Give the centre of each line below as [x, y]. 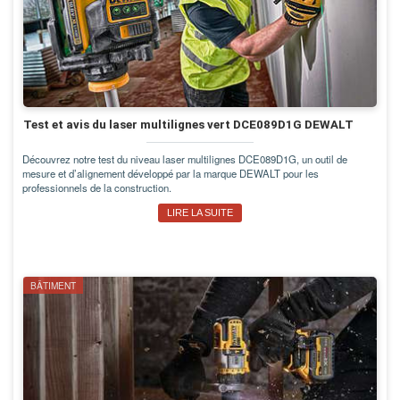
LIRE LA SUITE [200, 212]
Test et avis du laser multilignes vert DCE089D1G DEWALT [188, 124]
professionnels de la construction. [97, 187]
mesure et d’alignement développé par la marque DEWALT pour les [171, 173]
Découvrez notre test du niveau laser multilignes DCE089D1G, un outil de [185, 158]
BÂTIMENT [53, 285]
